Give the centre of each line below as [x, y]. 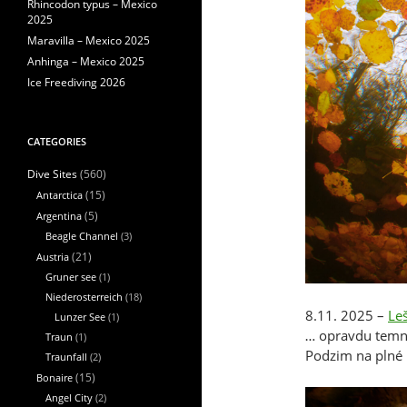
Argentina [59, 216]
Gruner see [71, 277]
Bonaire [55, 377]
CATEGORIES [57, 141]
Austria [53, 257]
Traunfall [66, 357]
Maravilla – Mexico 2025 [89, 40]
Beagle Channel [82, 236]
